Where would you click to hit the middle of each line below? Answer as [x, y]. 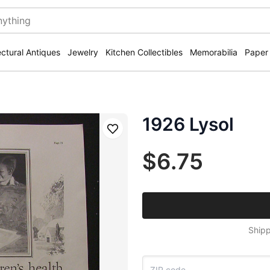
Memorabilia [214, 52]
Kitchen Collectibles [144, 52]
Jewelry [83, 52]
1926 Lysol [188, 124]
